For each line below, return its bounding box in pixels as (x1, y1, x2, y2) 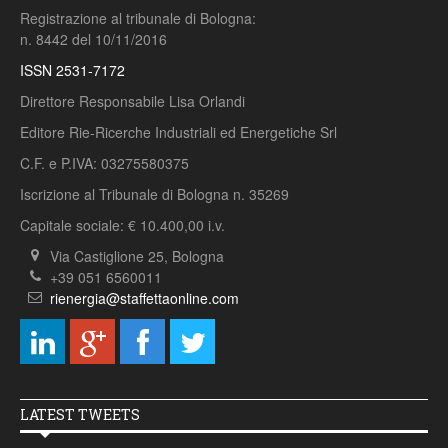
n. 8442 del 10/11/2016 (20, 29, 167, 50)
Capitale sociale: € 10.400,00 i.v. (20, 215, 225, 236)
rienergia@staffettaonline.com (50, 288, 239, 309)
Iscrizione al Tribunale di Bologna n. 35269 (20, 184, 289, 205)
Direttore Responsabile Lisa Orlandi (20, 91, 245, 112)
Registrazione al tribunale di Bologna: (20, 8, 256, 29)
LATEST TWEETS (20, 405, 140, 425)
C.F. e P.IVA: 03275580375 (20, 153, 189, 174)
